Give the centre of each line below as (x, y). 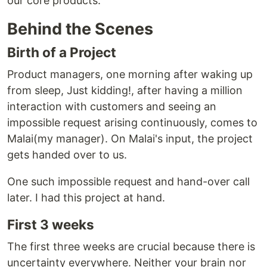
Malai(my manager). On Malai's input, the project (130, 139)
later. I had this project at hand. (86, 198)
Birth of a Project (62, 52)
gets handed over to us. (67, 155)
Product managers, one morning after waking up (130, 74)
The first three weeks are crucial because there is (131, 246)
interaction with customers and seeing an (112, 106)
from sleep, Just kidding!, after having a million (125, 90)
